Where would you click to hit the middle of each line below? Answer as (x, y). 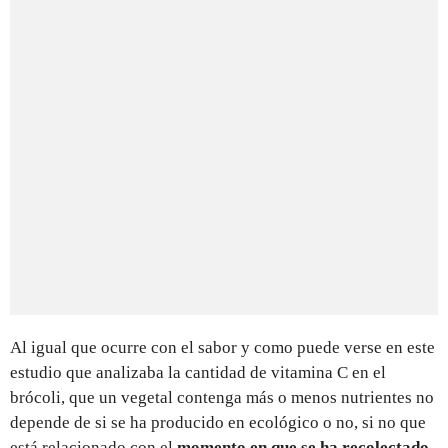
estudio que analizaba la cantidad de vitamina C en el (198, 372)
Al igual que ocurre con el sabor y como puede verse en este (222, 347)
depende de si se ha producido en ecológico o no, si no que (218, 422)
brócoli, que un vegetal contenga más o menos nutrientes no (222, 397)
